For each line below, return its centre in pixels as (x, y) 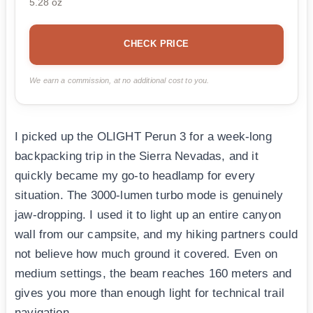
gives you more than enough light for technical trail (150, 293)
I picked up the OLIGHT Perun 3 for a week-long (143, 137)
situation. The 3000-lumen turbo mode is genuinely (149, 196)
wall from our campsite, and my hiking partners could (156, 235)
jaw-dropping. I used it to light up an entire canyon (148, 215)
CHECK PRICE (156, 44)
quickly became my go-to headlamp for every (135, 176)
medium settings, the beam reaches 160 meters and (153, 274)
